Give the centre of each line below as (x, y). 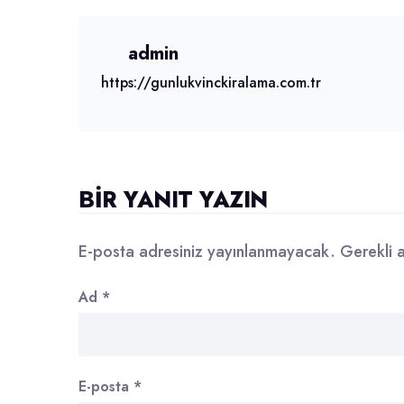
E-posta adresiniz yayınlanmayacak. (207, 252)
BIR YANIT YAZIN (173, 199)
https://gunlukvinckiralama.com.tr (211, 83)
